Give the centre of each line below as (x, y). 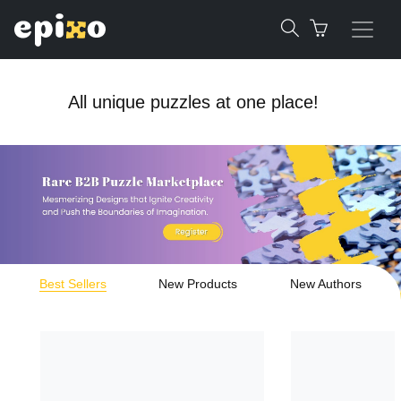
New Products (198, 284)
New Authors (325, 284)
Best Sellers (73, 284)
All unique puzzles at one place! (193, 102)
